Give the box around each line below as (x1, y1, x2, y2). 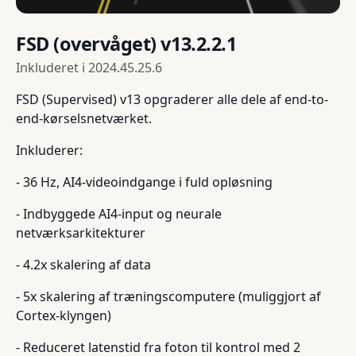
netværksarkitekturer (16, 224, 145, 242)
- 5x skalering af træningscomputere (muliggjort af (16, 288, 321, 306)
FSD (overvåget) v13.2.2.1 (16, 31, 237, 57)
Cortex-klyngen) (16, 307, 111, 325)
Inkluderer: (16, 141, 83, 160)
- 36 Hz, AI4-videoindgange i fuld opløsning (16, 173, 273, 192)
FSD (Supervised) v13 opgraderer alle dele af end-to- (16, 91, 328, 109)
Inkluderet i (16, 59, 88, 77)
